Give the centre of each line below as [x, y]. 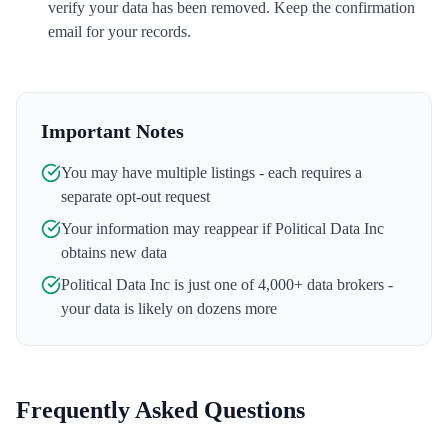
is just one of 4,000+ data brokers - [281, 284]
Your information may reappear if [168, 228]
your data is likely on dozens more [169, 308]
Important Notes [112, 131]
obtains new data [114, 252]
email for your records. [119, 31]
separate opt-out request [135, 196]
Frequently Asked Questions [160, 410]
